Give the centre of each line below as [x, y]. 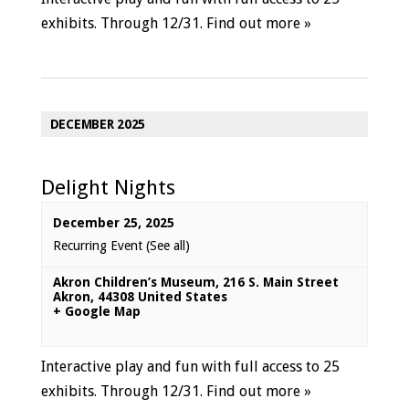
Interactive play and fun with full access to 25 [190, 367]
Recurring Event [99, 246]
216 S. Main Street [280, 282]
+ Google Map [96, 311]
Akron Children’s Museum [134, 282]
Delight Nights [108, 187]
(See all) [168, 246]
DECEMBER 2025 [97, 124]
